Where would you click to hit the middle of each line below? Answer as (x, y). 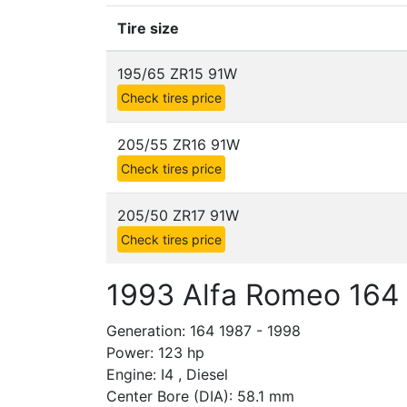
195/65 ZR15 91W (177, 74)
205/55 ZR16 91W (179, 144)
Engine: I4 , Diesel (167, 374)
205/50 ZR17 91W (178, 215)
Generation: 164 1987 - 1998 (203, 331)
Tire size (148, 28)
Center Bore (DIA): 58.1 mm (200, 396)
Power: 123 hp (155, 352)
